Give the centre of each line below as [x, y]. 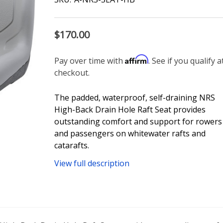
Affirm [136, 59]
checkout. [72, 73]
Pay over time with [89, 61]
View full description [92, 163]
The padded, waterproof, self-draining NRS [134, 98]
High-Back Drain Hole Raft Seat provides [130, 110]
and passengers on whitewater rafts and [130, 133]
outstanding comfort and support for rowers [138, 121]
